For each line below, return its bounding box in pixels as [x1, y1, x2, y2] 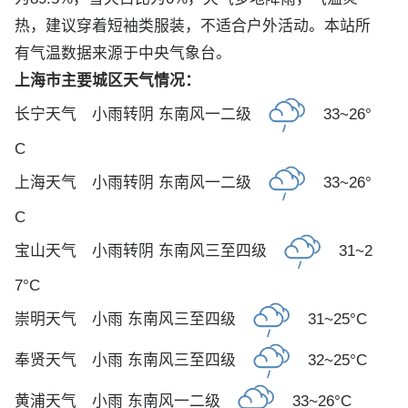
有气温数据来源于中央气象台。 [15, 45, 231, 62]
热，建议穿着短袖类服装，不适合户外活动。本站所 [15, 17, 371, 35]
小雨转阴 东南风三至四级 [76, 241, 282, 260]
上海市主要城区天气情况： [15, 72, 200, 89]
